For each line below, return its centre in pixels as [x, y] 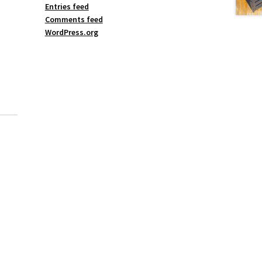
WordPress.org [71, 32]
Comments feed [74, 20]
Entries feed [67, 7]
